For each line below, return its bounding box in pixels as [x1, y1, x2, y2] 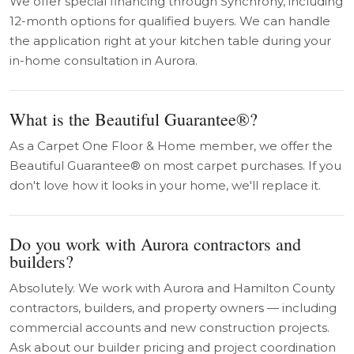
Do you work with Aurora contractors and [9, 232, 301, 255]
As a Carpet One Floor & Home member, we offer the [9, 138, 333, 153]
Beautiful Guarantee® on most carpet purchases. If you [9, 158, 341, 173]
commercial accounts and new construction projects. [9, 320, 330, 335]
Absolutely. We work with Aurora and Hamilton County [9, 281, 335, 296]
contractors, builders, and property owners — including [9, 300, 337, 315]
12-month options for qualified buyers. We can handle [9, 13, 330, 28]
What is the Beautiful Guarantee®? [9, 107, 258, 130]
